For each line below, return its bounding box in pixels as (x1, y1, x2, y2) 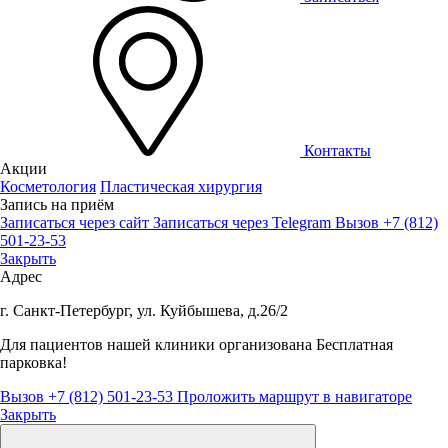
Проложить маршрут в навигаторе (177, 388, 412, 405)
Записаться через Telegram (153, 214, 335, 231)
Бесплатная (316, 336, 393, 353)
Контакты (304, 142, 371, 159)
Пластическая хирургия (100, 178, 262, 195)
